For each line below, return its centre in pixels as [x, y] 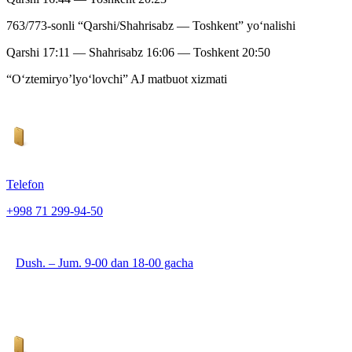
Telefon [25, 185]
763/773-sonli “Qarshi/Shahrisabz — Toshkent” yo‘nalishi [151, 26]
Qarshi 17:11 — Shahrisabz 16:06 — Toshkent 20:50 [138, 53]
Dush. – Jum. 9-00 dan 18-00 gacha [104, 263]
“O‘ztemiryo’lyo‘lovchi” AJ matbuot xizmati [117, 79]
